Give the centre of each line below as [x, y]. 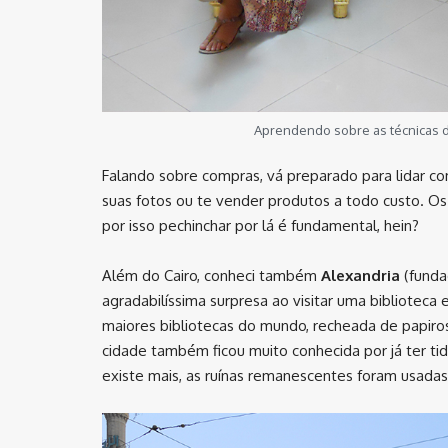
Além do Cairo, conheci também [211, 276]
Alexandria [360, 276]
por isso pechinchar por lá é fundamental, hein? [262, 226]
